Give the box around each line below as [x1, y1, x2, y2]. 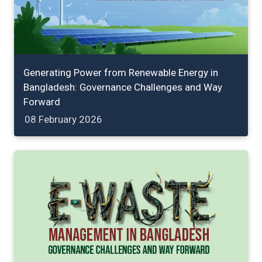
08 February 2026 [25, 113, 102, 125]
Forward [23, 95, 60, 108]
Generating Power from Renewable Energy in [23, 66, 218, 78]
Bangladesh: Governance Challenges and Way [23, 81, 222, 93]
